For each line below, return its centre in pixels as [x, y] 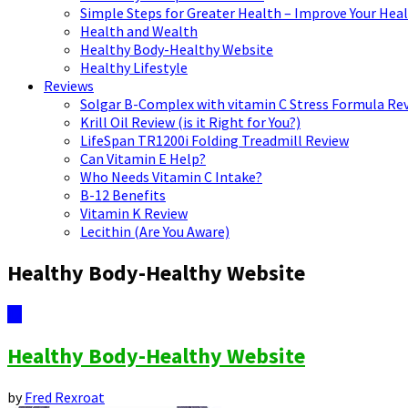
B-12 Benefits [123, 195]
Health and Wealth [139, 31]
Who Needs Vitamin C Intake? [171, 177]
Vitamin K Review [134, 214]
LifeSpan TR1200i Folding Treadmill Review [214, 141]
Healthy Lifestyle [134, 68]
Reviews [69, 86]
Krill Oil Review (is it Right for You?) [190, 122]
